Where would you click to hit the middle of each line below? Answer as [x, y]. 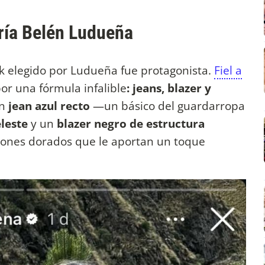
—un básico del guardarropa [167, 106]
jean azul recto [49, 106]
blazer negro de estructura [131, 124]
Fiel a [228, 70]
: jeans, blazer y [169, 88]
